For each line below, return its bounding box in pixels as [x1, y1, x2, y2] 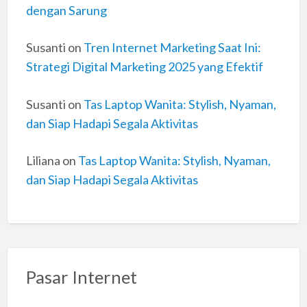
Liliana [25, 153, 60, 169]
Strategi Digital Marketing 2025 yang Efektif [25, 59, 263, 75]
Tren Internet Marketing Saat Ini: [83, 40, 261, 56]
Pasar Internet [25, 266, 137, 287]
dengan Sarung [25, 2, 107, 18]
